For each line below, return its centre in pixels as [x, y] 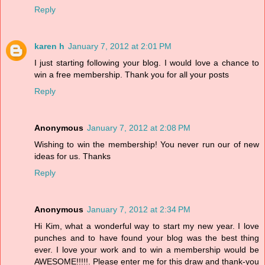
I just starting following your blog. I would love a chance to [147, 63]
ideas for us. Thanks [72, 156]
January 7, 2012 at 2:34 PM [139, 210]
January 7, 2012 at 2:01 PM [120, 46]
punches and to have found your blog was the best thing [147, 238]
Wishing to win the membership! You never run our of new [147, 145]
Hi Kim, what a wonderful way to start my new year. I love [147, 226]
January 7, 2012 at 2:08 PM [139, 128]
